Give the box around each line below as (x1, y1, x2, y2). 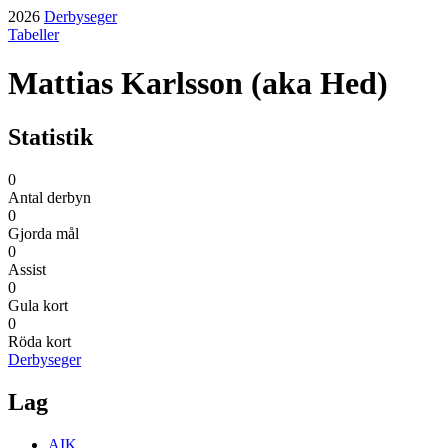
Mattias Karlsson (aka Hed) (8, 65, 388, 102)
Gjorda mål (8, 224, 79, 242)
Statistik (8, 123, 93, 150)
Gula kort (8, 296, 68, 314)
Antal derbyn (8, 188, 91, 206)
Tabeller (8, 26, 59, 43)
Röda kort (8, 332, 71, 350)
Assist (8, 260, 46, 278)
